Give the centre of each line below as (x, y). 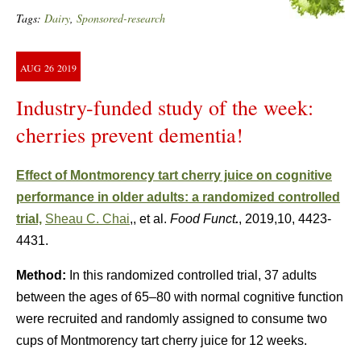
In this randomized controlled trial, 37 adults (191, 275)
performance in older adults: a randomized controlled (178, 197)
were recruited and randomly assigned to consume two (172, 319)
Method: (41, 275)
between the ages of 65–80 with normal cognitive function (180, 297)
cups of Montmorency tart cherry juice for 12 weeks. (162, 340)
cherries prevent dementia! (130, 135)
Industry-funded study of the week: (165, 107)
